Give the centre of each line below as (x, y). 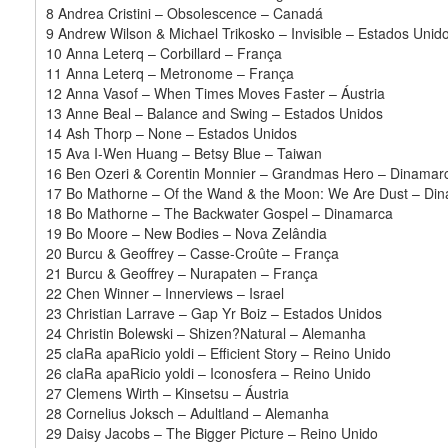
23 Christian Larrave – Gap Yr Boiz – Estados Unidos (214, 312)
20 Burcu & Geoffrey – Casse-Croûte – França (192, 252)
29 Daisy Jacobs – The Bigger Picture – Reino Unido (212, 432)
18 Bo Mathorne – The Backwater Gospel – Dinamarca (219, 212)
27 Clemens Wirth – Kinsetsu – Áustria (167, 392)
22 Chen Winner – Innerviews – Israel (165, 292)
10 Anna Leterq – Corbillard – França (164, 52)
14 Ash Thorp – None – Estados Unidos (171, 132)
